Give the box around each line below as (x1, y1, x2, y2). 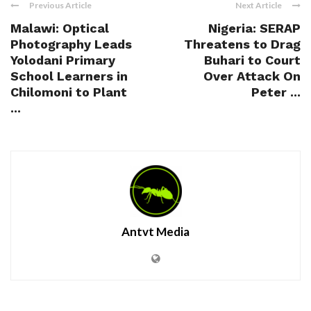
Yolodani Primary (10, 52, 115, 67)
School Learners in (10, 68, 128, 83)
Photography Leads (10, 36, 132, 51)
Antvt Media (121, 224, 190, 239)
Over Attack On (203, 68, 301, 83)
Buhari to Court (204, 52, 301, 67)
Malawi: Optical (10, 20, 109, 35)
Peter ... (251, 84, 301, 99)
